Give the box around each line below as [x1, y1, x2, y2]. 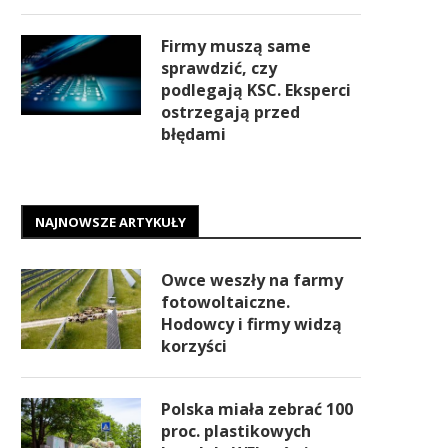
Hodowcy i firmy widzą [161, 313, 342, 335]
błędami [161, 123, 226, 145]
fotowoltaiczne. [161, 291, 290, 313]
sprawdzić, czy [161, 57, 277, 79]
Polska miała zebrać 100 [161, 398, 353, 420]
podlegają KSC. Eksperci [161, 79, 351, 101]
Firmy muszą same [161, 35, 311, 57]
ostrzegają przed [161, 101, 300, 123]
